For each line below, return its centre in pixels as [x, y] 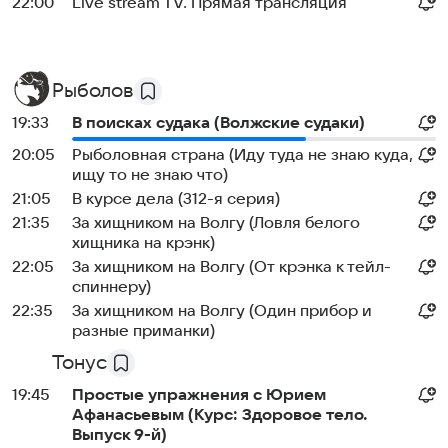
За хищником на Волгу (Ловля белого [216, 223]
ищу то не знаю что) [150, 175]
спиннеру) [111, 287]
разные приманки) [143, 331]
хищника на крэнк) [143, 243]
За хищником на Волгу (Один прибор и [222, 311]
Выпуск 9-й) [119, 435]
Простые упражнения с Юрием [199, 395]
